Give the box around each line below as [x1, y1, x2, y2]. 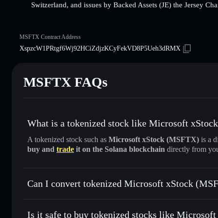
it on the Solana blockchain [74, 145, 165, 153]
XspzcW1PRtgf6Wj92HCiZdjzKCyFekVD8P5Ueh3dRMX [19, 44, 181, 52]
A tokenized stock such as [27, 135, 109, 144]
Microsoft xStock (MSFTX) [109, 135, 199, 144]
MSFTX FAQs [23, 74, 108, 90]
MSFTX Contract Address [19, 33, 81, 40]
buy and [27, 145, 56, 153]
